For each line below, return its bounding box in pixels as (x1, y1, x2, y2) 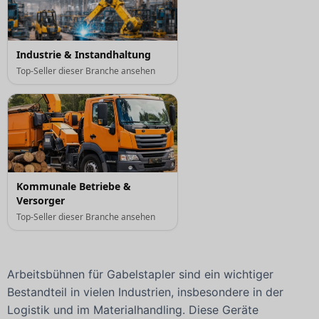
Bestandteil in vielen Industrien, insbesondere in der (7, 285, 283, 300)
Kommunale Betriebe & (16, 179, 131, 194)
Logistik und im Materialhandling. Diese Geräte (7, 303, 258, 318)
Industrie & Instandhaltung (16, 48, 151, 62)
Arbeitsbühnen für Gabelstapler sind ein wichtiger (7, 267, 273, 282)
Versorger (16, 194, 65, 208)
